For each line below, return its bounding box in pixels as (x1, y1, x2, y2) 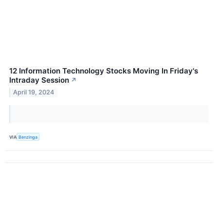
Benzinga (18, 134, 38, 140)
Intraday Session (9, 75, 69, 85)
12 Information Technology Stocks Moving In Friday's (9, 66, 198, 76)
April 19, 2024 (13, 89, 54, 96)
